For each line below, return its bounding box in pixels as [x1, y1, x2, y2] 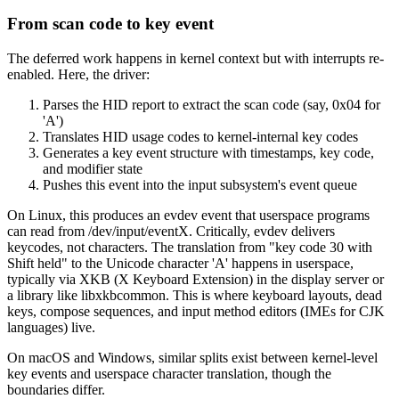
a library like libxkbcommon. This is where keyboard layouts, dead [7, 288, 382, 304]
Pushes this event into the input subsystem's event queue [43, 177, 357, 193]
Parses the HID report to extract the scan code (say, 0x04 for [43, 97, 380, 113]
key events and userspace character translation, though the [7, 366, 331, 382]
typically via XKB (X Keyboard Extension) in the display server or [7, 272, 384, 288]
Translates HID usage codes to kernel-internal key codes [43, 129, 358, 145]
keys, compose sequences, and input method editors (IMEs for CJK [7, 304, 385, 320]
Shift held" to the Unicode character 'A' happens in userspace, [7, 256, 354, 272]
